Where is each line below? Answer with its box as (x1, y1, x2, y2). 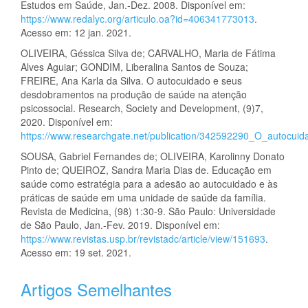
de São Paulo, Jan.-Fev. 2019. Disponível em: (21, 218, 220, 232)
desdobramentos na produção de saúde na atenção (21, 87, 247, 102)
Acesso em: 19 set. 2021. (21, 245, 131, 260)
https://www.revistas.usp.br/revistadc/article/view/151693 (21, 232, 265, 246)
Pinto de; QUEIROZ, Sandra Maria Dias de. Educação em (21, 163, 272, 177)
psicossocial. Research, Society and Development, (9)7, (21, 101, 263, 115)
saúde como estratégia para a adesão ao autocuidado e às (21, 177, 278, 191)
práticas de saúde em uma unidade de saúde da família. (21, 190, 266, 205)
